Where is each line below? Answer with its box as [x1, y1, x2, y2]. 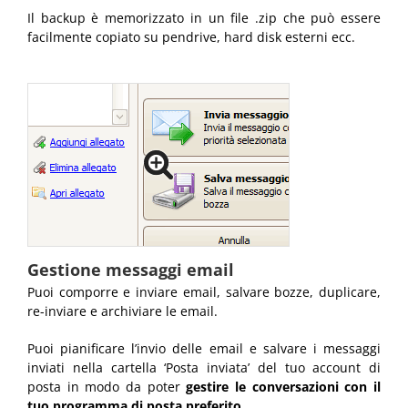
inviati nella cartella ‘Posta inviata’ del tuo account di [27, 359, 381, 377]
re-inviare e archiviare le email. [27, 302, 218, 321]
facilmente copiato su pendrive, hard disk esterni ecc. [27, 28, 355, 46]
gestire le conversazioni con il [186, 378, 382, 396]
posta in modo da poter [27, 378, 187, 396]
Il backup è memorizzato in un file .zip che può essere [27, 9, 381, 27]
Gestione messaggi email [27, 259, 234, 281]
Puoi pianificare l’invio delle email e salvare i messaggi [27, 340, 381, 358]
